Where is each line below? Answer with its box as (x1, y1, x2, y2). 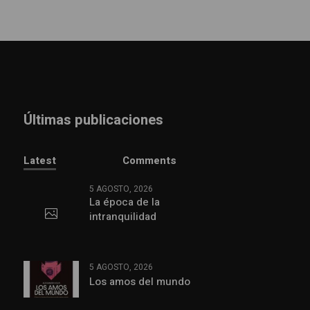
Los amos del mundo (89, 273, 190, 289)
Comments (122, 152, 177, 168)
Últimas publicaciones (23, 109, 163, 130)
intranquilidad (89, 208, 156, 224)
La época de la (89, 194, 160, 210)
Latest (23, 152, 56, 168)
